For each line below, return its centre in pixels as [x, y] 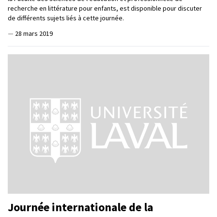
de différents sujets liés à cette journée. [66, 18]
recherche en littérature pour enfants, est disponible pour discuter [105, 8]
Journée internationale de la [80, 207]
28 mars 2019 [34, 33]
